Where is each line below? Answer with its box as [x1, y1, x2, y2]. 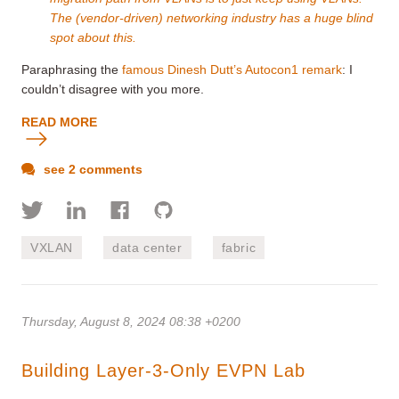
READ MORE [21, 115, 97, 130]
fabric [221, 240, 256, 256]
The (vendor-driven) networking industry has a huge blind [50, 11, 373, 26]
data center [112, 240, 183, 256]
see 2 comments [40, 162, 142, 177]
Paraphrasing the [21, 62, 122, 77]
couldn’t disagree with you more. [21, 82, 204, 97]
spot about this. [50, 30, 136, 45]
